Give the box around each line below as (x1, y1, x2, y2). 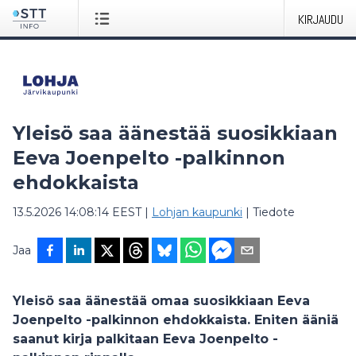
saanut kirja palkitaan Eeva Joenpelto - (13, 331, 278, 346)
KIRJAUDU (298, 11, 343, 28)
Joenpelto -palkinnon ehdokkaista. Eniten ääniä (13, 312, 339, 327)
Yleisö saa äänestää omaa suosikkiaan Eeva (13, 293, 310, 308)
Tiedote (253, 205, 295, 219)
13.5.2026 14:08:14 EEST (13, 205, 141, 219)
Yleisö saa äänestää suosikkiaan (13, 122, 338, 145)
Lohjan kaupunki (152, 205, 242, 219)
